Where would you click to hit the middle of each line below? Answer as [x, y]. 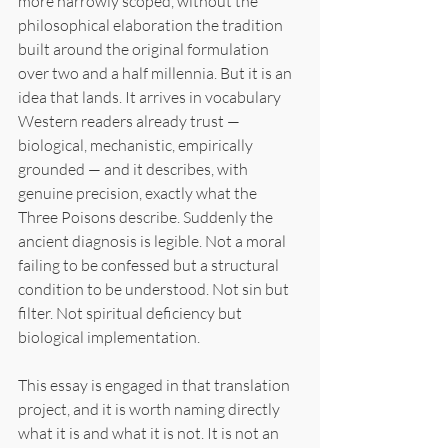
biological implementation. [109, 336]
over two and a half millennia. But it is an [156, 72]
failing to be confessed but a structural [150, 264]
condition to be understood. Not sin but [155, 288]
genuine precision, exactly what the [139, 192]
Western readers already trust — [130, 120]
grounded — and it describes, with [134, 168]
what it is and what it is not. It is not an [150, 432]
